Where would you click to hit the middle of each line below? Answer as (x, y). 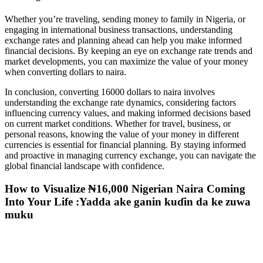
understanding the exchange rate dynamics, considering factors (120, 103)
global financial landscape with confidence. (85, 166)
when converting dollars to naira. (65, 72)
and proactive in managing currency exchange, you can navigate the (130, 156)
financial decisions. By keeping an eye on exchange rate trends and (129, 51)
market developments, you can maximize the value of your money (127, 62)
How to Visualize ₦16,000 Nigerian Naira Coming (125, 188)
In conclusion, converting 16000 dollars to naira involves (110, 92)
